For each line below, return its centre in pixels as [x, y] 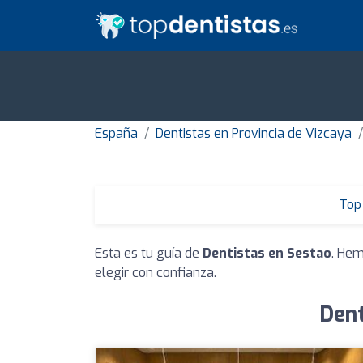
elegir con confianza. [156, 273]
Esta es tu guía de [149, 254]
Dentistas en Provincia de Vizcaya [254, 134]
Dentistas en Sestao [267, 254]
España [116, 134]
